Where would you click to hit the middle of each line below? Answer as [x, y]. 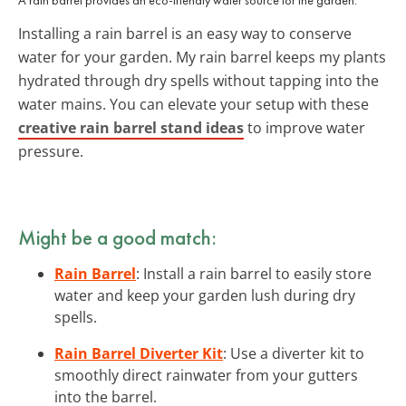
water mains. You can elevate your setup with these [193, 104]
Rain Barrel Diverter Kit [139, 353]
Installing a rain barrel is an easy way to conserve [185, 33]
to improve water [304, 127]
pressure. [51, 151]
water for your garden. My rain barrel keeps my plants [202, 57]
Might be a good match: [117, 237]
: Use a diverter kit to [294, 353]
